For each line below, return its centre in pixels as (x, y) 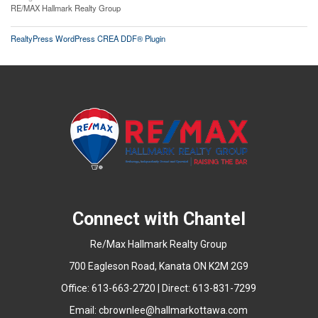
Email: (84, 310)
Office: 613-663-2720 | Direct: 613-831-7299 (159, 288)
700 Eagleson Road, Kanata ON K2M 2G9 (159, 266)
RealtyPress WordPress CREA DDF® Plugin (88, 39)
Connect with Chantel (159, 219)
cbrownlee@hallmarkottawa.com (174, 310)
